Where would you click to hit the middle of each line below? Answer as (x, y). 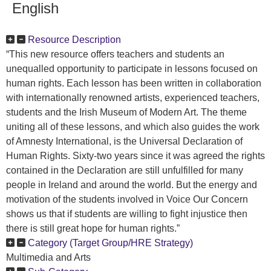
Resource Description (74, 40)
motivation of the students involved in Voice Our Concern (127, 199)
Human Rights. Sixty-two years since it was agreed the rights (135, 156)
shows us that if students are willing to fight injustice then (127, 214)
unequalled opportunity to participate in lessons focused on (132, 69)
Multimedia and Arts (48, 257)
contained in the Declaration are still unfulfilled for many (125, 170)
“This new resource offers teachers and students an (115, 54)
